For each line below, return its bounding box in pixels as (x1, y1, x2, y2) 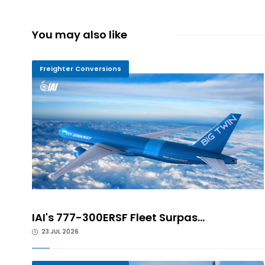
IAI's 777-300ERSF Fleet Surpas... (31, 210, 205, 225)
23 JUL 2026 (40, 227, 79, 237)
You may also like (31, 27, 127, 43)
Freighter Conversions (39, 64, 121, 74)
